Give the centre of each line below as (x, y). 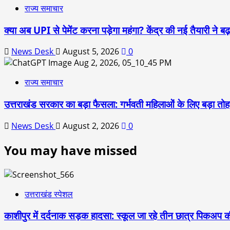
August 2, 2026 (91, 126)
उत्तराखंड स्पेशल (49, 194)
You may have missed (71, 150)
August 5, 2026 (91, 52)
